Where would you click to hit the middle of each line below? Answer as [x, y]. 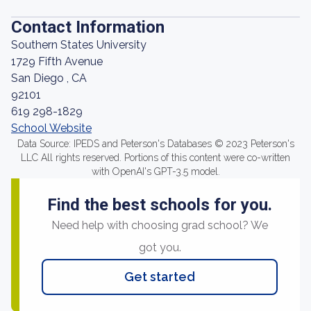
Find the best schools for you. [160, 205]
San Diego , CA [49, 78]
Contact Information [88, 27]
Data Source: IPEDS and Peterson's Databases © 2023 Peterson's [155, 144]
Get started [160, 277]
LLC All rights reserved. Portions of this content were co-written [155, 158]
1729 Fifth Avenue [57, 61]
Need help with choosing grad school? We [160, 225]
